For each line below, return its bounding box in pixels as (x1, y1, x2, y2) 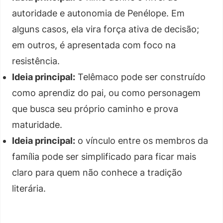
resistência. (12, 55, 60, 66)
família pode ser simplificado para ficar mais (12, 151, 196, 162)
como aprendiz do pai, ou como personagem (12, 87, 201, 98)
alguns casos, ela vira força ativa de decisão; (12, 23, 199, 34)
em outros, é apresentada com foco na (12, 39, 176, 50)
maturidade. (12, 119, 62, 130)
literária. (12, 183, 46, 194)
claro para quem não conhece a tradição (12, 167, 182, 178)
